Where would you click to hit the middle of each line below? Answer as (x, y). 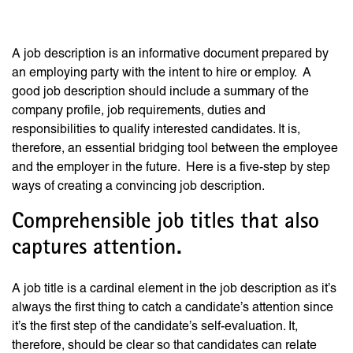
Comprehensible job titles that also (165, 224)
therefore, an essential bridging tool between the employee (175, 148)
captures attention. (97, 250)
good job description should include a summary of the (160, 91)
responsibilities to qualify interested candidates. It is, (156, 129)
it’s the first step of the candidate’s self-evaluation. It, (155, 326)
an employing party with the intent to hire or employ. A (162, 72)
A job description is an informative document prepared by (170, 54)
